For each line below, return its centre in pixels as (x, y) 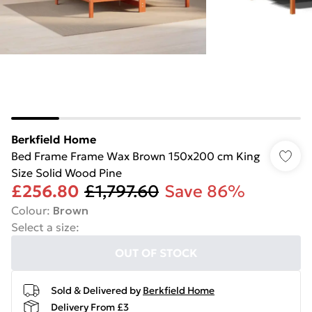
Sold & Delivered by (96, 290)
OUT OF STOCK (156, 253)
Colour (29, 210)
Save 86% (205, 192)
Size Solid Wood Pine (67, 173)
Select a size (44, 227)
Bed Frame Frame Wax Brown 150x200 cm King (136, 156)
